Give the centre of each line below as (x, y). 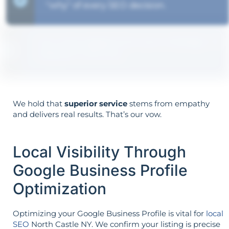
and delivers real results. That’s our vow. (87, 114)
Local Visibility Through (99, 152)
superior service (96, 104)
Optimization (60, 188)
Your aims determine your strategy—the (130, 43)
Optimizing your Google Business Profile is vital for (109, 213)
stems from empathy (168, 104)
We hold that (39, 104)
